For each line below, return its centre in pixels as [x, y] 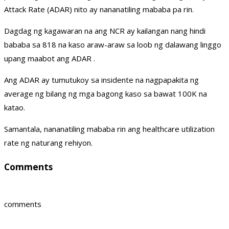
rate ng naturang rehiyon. [48, 143]
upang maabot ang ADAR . [50, 59]
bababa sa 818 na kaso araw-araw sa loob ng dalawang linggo [113, 45]
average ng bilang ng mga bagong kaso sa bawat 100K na [106, 94]
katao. [15, 108]
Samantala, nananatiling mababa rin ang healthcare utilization [109, 129]
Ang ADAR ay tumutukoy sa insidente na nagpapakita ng [101, 80]
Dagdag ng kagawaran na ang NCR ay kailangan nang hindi [105, 31]
